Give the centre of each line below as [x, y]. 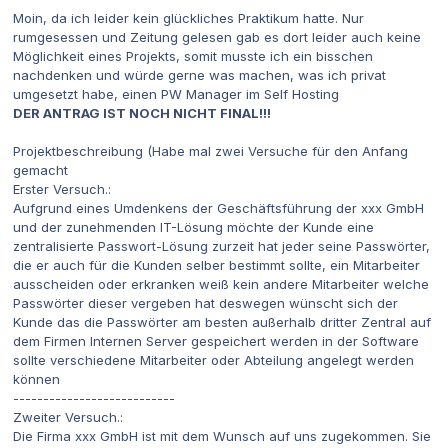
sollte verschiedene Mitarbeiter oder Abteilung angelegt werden [213, 360]
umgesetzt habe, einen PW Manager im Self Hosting [176, 94]
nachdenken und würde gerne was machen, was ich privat [199, 75]
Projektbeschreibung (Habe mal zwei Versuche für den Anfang [210, 151]
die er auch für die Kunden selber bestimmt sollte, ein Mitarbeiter [216, 265]
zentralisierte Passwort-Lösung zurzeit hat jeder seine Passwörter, [221, 246]
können [36, 379]
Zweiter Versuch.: [68, 417]
